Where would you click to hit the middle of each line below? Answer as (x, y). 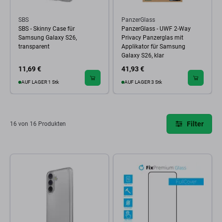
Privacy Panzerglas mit (152, 38)
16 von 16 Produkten (38, 124)
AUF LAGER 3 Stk (143, 82)
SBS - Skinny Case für (47, 29)
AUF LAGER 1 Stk (40, 82)
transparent (34, 47)
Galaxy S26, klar (143, 55)
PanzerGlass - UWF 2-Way (156, 29)
